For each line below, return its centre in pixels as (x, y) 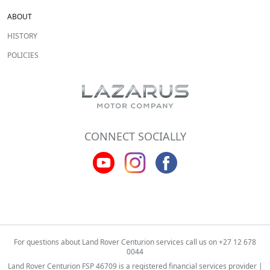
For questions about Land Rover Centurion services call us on (116, 242)
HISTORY (22, 36)
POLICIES (23, 55)
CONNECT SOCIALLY (135, 137)
